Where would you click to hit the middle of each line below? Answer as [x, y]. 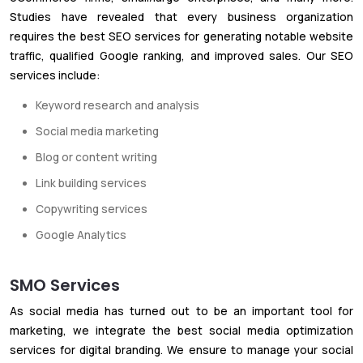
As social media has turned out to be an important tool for [181, 311]
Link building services [91, 183]
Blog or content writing [96, 157]
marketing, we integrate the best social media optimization [181, 330]
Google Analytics [81, 235]
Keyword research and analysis [117, 105]
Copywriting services [92, 209]
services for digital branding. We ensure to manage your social [181, 350]
